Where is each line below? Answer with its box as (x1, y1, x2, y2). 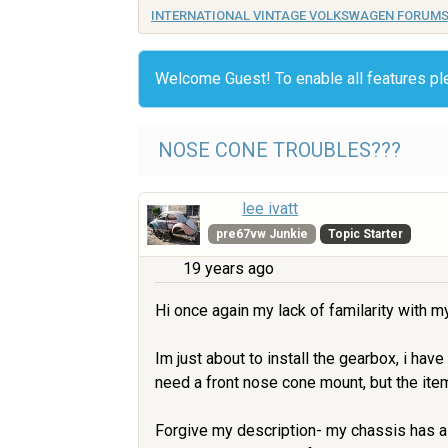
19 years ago (183, 259, 274, 279)
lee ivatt (242, 199, 299, 218)
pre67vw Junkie (216, 227, 309, 241)
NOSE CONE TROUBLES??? (158, 138, 401, 162)
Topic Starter (327, 227, 403, 241)
